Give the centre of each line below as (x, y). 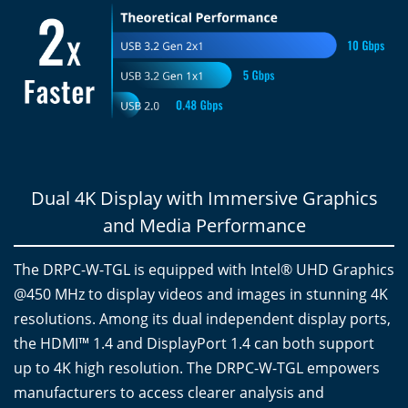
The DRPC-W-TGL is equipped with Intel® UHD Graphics (204, 270)
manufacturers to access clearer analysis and (169, 393)
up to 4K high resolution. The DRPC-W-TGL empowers (197, 368)
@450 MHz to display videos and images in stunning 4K (201, 295)
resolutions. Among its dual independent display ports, (202, 319)
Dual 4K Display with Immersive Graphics (204, 199)
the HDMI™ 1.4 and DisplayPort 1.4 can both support (194, 344)
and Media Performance (204, 226)
